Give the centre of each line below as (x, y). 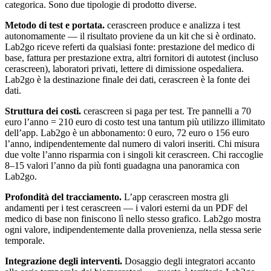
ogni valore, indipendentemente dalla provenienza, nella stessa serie (133, 230)
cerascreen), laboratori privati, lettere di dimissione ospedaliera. (124, 69)
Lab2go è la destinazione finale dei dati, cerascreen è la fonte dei (127, 80)
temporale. (25, 241)
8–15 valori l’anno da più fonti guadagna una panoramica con (122, 166)
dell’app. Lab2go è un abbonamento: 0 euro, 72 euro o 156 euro (127, 133)
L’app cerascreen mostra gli (175, 197)
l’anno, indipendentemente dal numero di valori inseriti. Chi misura (132, 144)
